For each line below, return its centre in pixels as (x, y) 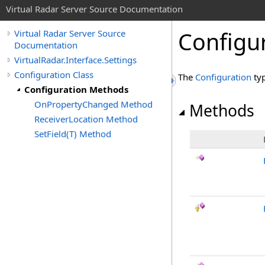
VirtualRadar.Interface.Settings (75, 60)
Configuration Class (54, 75)
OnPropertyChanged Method (93, 104)
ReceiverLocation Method (86, 119)
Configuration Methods (76, 89)
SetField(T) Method (73, 134)
